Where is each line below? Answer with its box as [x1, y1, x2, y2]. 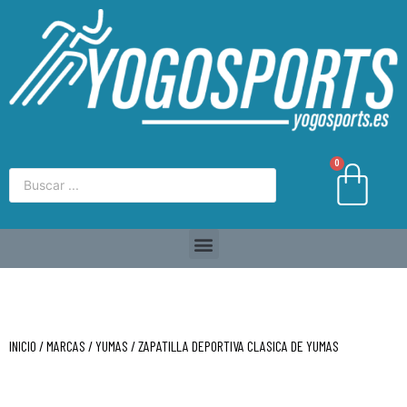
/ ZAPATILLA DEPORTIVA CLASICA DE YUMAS [128, 337, 339, 355]
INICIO [9, 337, 36, 355]
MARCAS [46, 337, 85, 355]
